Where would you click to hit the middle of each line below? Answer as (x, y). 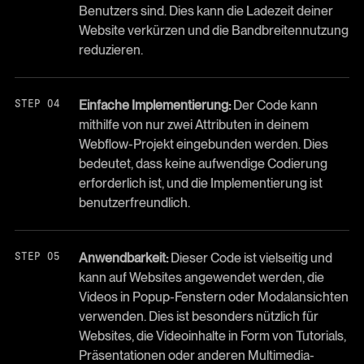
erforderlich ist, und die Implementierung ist (200, 183)
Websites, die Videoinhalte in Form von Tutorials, (212, 336)
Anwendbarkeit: (123, 258)
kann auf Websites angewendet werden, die (201, 277)
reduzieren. (110, 50)
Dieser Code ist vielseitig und (250, 258)
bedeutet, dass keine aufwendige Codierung (203, 163)
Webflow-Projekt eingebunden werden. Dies (203, 144)
